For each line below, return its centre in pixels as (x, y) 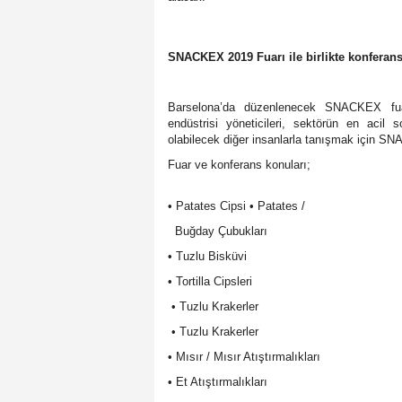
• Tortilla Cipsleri (210, 282)
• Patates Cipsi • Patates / (236, 206)
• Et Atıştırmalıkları (218, 382)
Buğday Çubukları (221, 232)
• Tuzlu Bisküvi (207, 257)
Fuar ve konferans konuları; (239, 165)
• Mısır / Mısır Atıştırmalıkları (244, 357)
